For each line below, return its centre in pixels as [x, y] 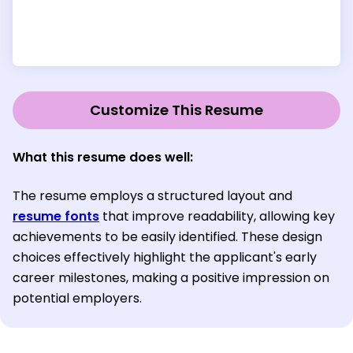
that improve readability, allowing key [217, 216]
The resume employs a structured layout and [152, 195]
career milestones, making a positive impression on [171, 277]
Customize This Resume [176, 110]
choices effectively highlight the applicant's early [165, 257]
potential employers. [77, 298]
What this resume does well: [103, 157]
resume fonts [56, 216]
